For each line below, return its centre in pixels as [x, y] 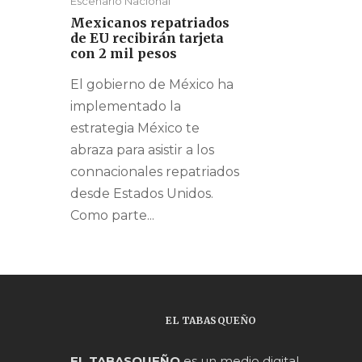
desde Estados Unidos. [142, 194]
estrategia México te [135, 128]
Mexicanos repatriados [150, 23]
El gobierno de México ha [152, 85]
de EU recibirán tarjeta [147, 38]
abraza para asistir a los [142, 150]
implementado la [126, 107]
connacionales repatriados [155, 172]
